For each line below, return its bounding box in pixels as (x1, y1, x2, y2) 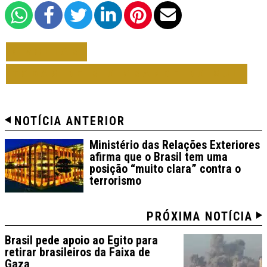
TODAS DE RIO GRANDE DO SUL (12, 67, 241, 80)
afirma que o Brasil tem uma (89, 150, 228, 164)
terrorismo (89, 173, 141, 188)
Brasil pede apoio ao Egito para (5, 233, 158, 248)
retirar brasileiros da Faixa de (5, 245, 150, 260)
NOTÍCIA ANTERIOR (14, 114, 125, 129)
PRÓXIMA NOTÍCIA (147, 209, 253, 224)
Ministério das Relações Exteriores (89, 138, 260, 153)
